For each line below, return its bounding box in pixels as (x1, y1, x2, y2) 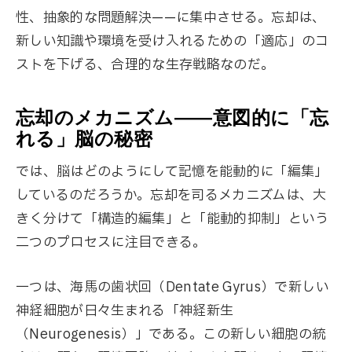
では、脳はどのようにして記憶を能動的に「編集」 (16, 161, 328, 181)
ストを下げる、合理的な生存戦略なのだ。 (16, 55, 275, 75)
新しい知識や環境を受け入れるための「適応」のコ (16, 31, 329, 52)
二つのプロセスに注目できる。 (16, 232, 207, 252)
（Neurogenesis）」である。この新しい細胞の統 (16, 324, 326, 344)
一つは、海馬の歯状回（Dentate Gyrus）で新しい (16, 277, 329, 297)
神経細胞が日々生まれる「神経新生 (16, 300, 234, 321)
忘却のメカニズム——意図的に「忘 (16, 107, 329, 129)
